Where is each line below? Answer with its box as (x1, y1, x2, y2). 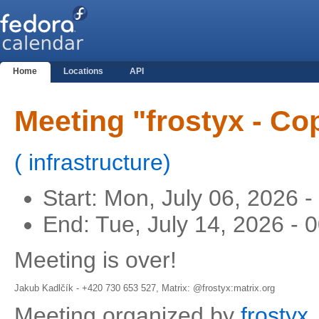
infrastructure (22, 150, 163, 176)
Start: (43, 185, 104, 211)
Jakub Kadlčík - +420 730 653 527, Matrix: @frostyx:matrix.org (14, 283, 275, 294)
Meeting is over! (14, 247, 177, 273)
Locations (63, 66, 104, 77)
